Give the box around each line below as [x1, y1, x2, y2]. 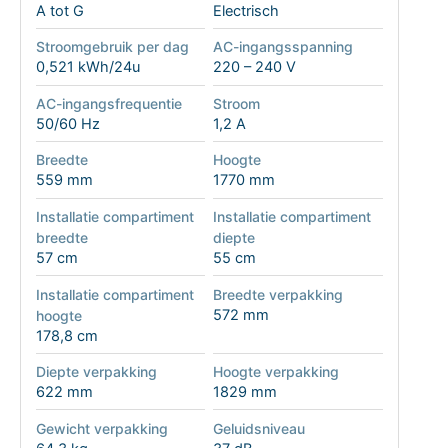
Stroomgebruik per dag [35, 38, 189, 56]
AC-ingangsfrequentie [35, 94, 182, 112]
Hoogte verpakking [212, 363, 339, 381]
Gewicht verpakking [35, 419, 168, 437]
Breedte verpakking [212, 285, 343, 303]
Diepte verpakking [35, 363, 157, 381]
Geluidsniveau [212, 419, 305, 437]
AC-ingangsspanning [212, 38, 353, 56]
